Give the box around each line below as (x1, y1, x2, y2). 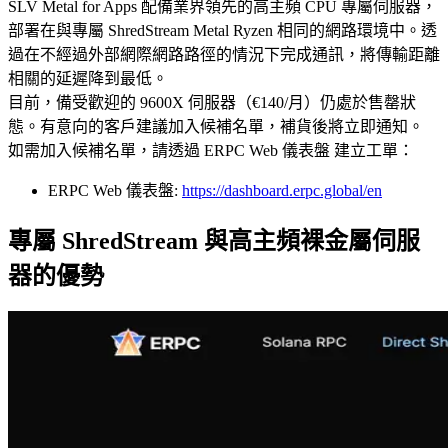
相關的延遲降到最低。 (8, 70, 168, 88)
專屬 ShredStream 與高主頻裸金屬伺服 (8, 228, 420, 255)
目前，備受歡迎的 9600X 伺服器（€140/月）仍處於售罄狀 (8, 94, 416, 112)
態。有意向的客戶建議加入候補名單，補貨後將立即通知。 (8, 118, 424, 136)
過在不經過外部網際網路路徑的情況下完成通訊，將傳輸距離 (8, 46, 440, 64)
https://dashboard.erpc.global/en (182, 182, 382, 200)
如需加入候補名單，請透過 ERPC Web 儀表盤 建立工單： (8, 142, 414, 160)
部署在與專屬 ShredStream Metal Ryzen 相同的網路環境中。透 (8, 22, 437, 40)
